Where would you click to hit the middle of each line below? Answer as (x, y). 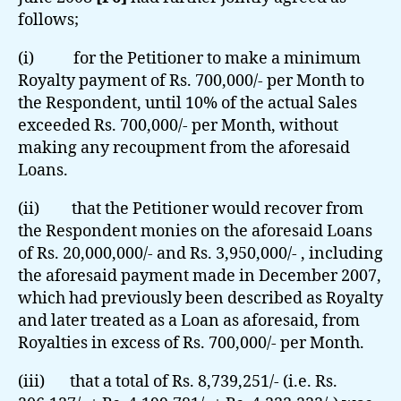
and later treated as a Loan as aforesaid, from (189, 320)
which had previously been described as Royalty (200, 298)
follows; (48, 20)
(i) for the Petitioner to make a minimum (189, 58)
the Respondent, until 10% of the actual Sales (188, 103)
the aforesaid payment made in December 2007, (200, 276)
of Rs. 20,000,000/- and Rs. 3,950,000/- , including (200, 253)
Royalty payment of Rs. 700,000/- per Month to (191, 81)
